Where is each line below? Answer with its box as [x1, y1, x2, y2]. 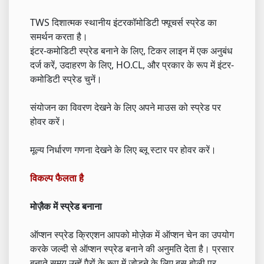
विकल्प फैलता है [30, 171, 84, 184]
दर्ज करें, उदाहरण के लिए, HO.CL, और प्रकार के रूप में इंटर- [30, 58, 234, 71]
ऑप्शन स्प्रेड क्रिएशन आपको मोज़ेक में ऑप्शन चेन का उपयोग [30, 227, 234, 241]
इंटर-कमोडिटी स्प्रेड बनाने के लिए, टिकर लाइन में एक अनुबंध [30, 44, 232, 57]
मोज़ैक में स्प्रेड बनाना [30, 199, 102, 213]
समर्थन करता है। [30, 29, 88, 43]
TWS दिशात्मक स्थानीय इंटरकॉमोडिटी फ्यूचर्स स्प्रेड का [30, 15, 217, 29]
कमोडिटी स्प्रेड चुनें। [30, 72, 102, 85]
